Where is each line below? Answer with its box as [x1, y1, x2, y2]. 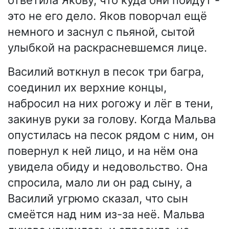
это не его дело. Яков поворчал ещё [8, 9, 207, 22]
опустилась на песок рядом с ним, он [8, 128, 214, 142]
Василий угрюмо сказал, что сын [8, 191, 188, 205]
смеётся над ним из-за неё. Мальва [8, 207, 204, 221]
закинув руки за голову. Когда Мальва [8, 112, 216, 126]
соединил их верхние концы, [8, 80, 167, 94]
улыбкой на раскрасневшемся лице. [8, 40, 207, 54]
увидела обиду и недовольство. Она [8, 159, 208, 173]
